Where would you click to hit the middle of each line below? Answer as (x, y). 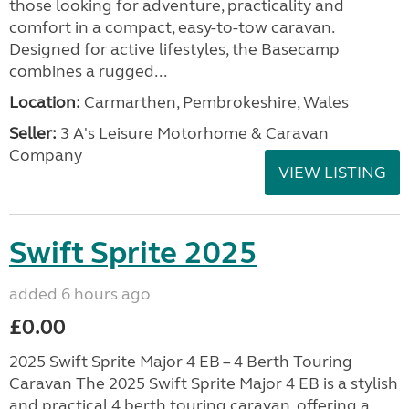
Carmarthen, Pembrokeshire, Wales (215, 102)
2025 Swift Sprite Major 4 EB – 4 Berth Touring (181, 362)
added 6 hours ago (80, 294)
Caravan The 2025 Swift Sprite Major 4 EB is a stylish (204, 383)
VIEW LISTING (332, 173)
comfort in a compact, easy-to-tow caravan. (172, 27)
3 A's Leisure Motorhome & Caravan (193, 133)
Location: (45, 102)
